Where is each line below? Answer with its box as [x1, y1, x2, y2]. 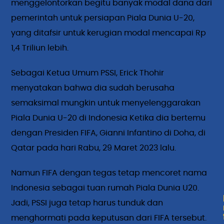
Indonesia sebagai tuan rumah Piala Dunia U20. [11, 183, 199, 192]
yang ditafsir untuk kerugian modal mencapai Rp [11, 28, 206, 37]
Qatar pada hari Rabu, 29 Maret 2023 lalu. [11, 143, 176, 152]
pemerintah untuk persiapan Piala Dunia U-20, [11, 13, 195, 22]
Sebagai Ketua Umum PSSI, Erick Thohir [11, 68, 164, 77]
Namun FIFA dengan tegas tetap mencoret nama [11, 168, 207, 177]
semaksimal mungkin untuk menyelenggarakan [11, 98, 201, 107]
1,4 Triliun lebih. [11, 43, 69, 52]
